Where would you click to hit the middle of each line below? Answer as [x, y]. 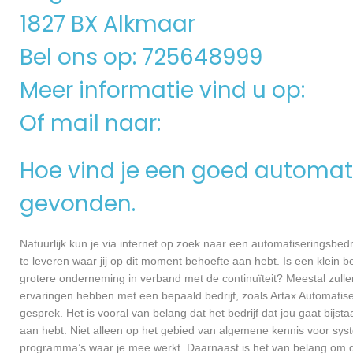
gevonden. [78, 204]
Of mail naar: [93, 123]
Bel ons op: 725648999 [141, 57]
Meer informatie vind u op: [165, 90]
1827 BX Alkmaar [108, 24]
